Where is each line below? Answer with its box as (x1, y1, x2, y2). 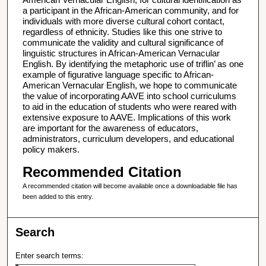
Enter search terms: (15, 251, 84, 261)
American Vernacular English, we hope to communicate (22, 80, 237, 91)
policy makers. (22, 144, 80, 155)
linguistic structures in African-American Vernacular (22, 48, 220, 59)
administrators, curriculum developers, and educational (22, 134, 234, 144)
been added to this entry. (22, 192, 93, 200)
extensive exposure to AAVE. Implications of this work (22, 112, 231, 123)
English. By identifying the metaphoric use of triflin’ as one (22, 59, 243, 69)
